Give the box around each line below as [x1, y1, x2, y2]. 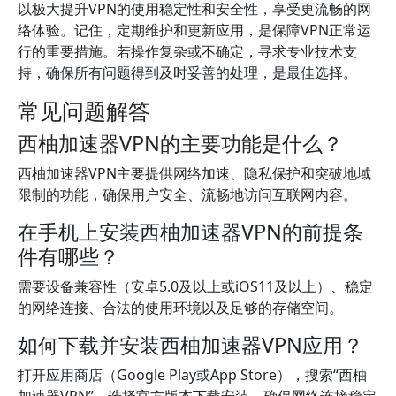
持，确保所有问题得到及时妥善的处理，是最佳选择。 [18, 63, 357, 82]
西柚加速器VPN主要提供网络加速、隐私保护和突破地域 [18, 164, 371, 183]
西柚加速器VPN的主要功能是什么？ [18, 129, 343, 157]
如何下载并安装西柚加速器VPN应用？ [18, 331, 363, 359]
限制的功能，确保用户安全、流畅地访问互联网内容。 [18, 185, 357, 204]
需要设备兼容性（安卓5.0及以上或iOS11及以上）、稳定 [18, 277, 373, 296]
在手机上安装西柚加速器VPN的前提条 [18, 217, 363, 246]
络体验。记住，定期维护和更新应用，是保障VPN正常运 [18, 20, 371, 40]
